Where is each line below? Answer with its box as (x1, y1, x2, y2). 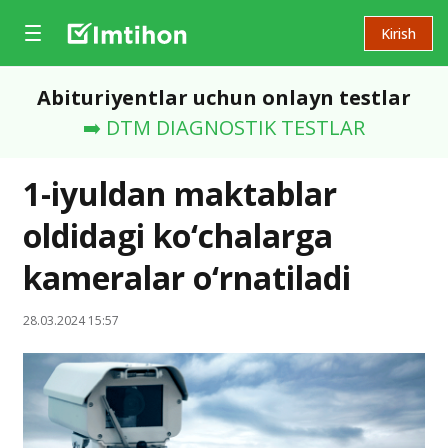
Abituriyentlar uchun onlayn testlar (37, 84, 411, 111)
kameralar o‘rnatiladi (23, 256, 351, 299)
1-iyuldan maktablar (23, 172, 337, 215)
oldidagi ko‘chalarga (23, 214, 333, 257)
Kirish (381, 23, 416, 43)
